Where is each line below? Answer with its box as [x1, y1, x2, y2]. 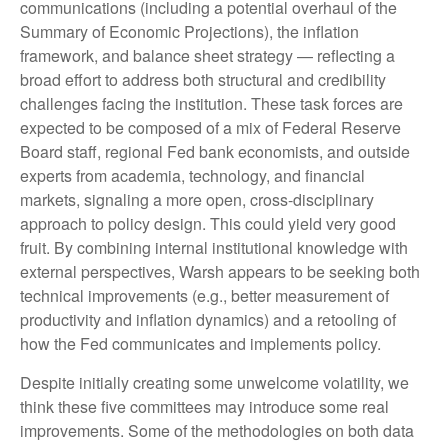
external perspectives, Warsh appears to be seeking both [20, 260, 420, 283]
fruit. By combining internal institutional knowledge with [20, 236, 408, 259]
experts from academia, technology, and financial [20, 164, 365, 187]
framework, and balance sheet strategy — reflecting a [20, 44, 395, 67]
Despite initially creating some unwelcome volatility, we [20, 371, 409, 394]
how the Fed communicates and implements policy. [20, 332, 381, 355]
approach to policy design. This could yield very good [20, 212, 396, 235]
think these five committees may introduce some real [20, 395, 389, 418]
